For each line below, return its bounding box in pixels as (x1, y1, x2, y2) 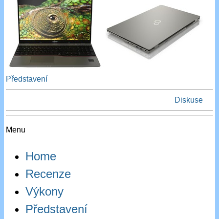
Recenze (25, 167, 71, 181)
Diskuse (174, 96, 203, 105)
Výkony (25, 185, 64, 198)
